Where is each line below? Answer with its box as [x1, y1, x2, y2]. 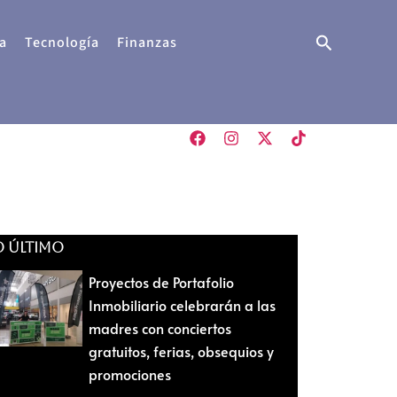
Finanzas [117, 32, 177, 52]
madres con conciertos [88, 317, 231, 338]
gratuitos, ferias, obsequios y [88, 340, 274, 361]
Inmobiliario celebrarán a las [88, 294, 276, 315]
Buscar [315, 29, 366, 55]
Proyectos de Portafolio [88, 271, 234, 292]
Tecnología [25, 32, 99, 52]
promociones [88, 363, 171, 384]
